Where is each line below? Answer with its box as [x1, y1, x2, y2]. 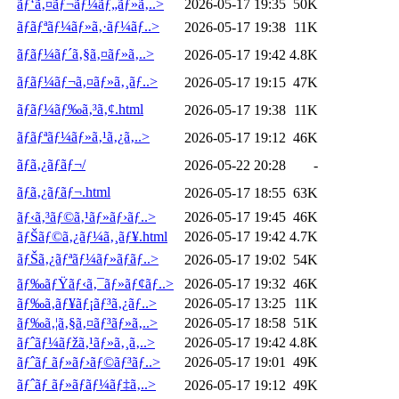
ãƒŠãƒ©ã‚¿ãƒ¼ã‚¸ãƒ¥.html [17, 228, 167, 244]
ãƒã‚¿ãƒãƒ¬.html [17, 183, 110, 199]
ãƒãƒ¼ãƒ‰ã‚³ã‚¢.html [17, 101, 143, 117]
